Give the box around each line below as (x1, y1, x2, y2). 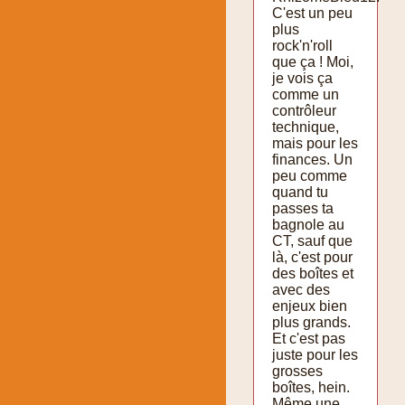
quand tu (272, 184, 328, 200)
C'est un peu (272, 5, 353, 21)
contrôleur (272, 102, 336, 118)
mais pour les (272, 135, 358, 151)
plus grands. (272, 314, 351, 330)
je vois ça (272, 70, 333, 86)
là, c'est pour (272, 249, 353, 265)
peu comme (272, 167, 347, 184)
